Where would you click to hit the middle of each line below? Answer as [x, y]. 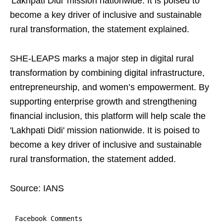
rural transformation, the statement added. [93, 159]
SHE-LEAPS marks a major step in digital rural [102, 58]
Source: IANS [37, 188]
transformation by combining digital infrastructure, [107, 73]
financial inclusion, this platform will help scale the [108, 116]
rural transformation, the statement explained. [100, 29]
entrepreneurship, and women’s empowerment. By [110, 87]
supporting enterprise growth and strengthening [103, 102]
